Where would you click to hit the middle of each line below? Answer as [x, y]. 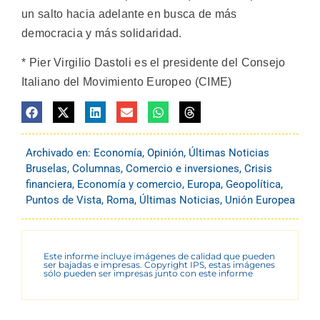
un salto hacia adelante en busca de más [129, 14]
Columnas [96, 168]
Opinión [165, 152]
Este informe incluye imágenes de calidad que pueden [159, 256]
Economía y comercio [130, 184]
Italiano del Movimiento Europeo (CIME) [127, 81]
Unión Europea [260, 200]
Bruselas [46, 168]
